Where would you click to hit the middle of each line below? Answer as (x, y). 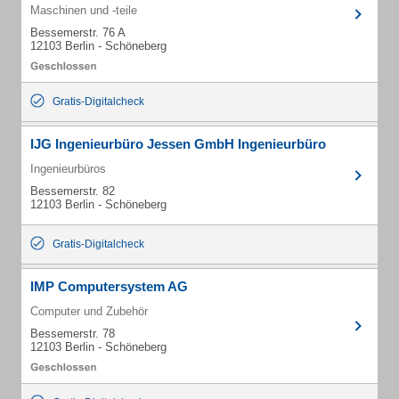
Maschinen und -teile (84, 10)
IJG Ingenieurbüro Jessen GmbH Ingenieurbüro (178, 144)
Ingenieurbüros (68, 169)
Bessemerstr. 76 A (78, 33)
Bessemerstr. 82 (73, 191)
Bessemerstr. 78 (73, 334)
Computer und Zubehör (89, 311)
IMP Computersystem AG (109, 286)
